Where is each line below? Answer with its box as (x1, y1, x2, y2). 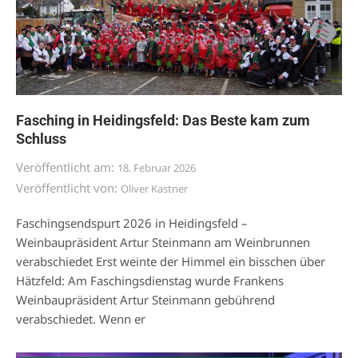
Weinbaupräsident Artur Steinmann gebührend (16, 291, 275, 308)
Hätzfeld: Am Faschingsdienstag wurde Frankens (16, 272, 284, 288)
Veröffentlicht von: (16, 179, 121, 196)
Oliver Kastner (121, 181, 188, 196)
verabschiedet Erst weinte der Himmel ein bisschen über (16, 253, 325, 269)
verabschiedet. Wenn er (16, 310, 145, 327)
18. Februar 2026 (117, 160, 196, 175)
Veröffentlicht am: (16, 158, 117, 175)
